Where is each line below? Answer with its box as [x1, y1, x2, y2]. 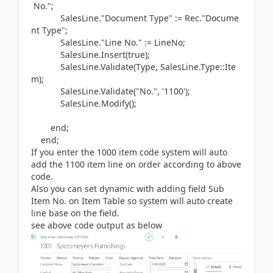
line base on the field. [31, 207, 119, 219]
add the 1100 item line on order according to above [31, 158, 241, 170]
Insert [101, 48, 126, 60]
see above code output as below [31, 219, 162, 231]
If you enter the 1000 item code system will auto [31, 146, 227, 158]
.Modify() [99, 97, 134, 109]
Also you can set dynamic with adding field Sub [31, 182, 224, 194]
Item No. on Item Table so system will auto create [31, 194, 233, 207]
